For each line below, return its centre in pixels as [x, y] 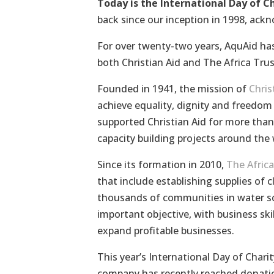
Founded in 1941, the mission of [173, 89]
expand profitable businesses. [165, 231]
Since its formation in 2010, [161, 165]
